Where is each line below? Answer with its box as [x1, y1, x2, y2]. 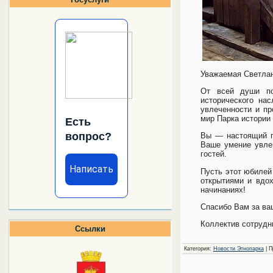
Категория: [183, 245, 213, 252]
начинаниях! [200, 185, 246, 194]
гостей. [200, 149, 227, 159]
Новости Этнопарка [213, 245, 264, 252]
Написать [69, 163, 113, 175]
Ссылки [74, 224, 105, 234]
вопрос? [65, 130, 112, 143]
